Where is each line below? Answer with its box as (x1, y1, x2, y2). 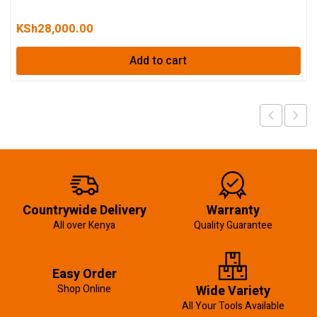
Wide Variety (195, 282, 270, 301)
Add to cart (129, 52, 188, 70)
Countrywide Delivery (22, 201, 146, 221)
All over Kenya (53, 218, 115, 234)
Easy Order (52, 265, 117, 284)
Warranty (206, 201, 260, 221)
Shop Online (57, 282, 111, 297)
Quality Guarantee (193, 218, 272, 234)
